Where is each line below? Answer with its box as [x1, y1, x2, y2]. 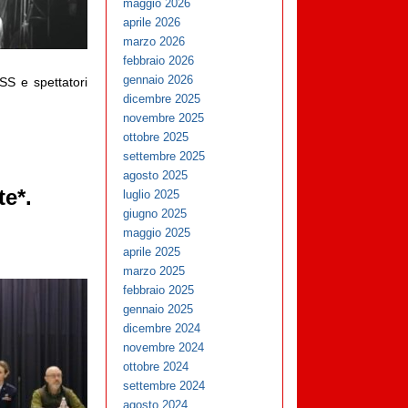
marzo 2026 [123, 35, 186, 49]
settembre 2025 [123, 149, 206, 164]
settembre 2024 [123, 379, 206, 393]
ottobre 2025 [123, 130, 189, 145]
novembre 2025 [123, 111, 205, 126]
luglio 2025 [123, 188, 180, 202]
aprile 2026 [123, 15, 181, 30]
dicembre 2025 [123, 92, 201, 107]
